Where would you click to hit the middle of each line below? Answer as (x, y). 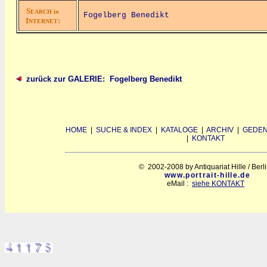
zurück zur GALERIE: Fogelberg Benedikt (104, 79)
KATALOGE (179, 130)
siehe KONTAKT (218, 184)
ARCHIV (220, 130)
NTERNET (43, 21)
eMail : (179, 184)
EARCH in (45, 12)
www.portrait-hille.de (207, 175)
